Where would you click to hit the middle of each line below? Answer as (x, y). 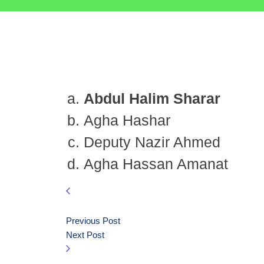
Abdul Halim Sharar (152, 98)
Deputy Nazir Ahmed (152, 142)
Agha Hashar (127, 120)
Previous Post (93, 221)
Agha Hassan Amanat (156, 164)
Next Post (85, 235)
